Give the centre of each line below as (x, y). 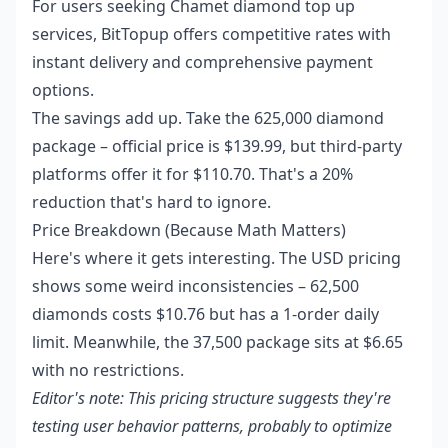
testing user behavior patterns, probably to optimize (212, 425)
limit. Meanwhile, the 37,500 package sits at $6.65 (217, 341)
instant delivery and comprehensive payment (202, 61)
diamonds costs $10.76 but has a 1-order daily (205, 313)
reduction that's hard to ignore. (151, 201)
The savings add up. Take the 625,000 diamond (208, 117)
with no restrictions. (108, 369)
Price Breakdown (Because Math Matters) (189, 229)
